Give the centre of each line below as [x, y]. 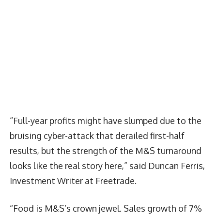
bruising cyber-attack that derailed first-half [97, 135]
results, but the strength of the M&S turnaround [106, 150]
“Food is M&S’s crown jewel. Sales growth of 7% [106, 208]
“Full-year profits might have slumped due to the [106, 120]
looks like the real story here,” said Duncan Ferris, [107, 165]
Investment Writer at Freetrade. [73, 180]
